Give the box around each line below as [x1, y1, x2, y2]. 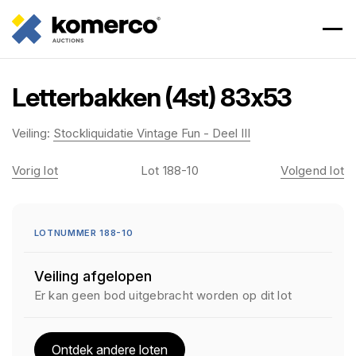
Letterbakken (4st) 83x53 [12, 82, 292, 113]
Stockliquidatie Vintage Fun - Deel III [53, 126, 250, 141]
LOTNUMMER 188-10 [33, 227, 133, 238]
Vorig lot [12, 163, 59, 178]
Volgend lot [281, 163, 344, 178]
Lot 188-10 [140, 163, 199, 178]
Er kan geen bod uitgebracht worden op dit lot [33, 288, 292, 303]
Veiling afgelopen [33, 268, 152, 284]
